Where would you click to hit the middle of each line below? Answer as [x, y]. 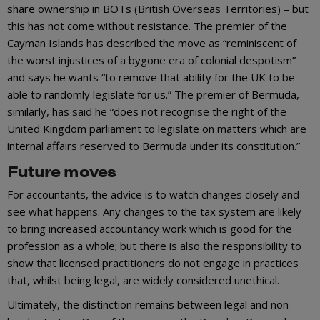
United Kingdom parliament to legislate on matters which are [157, 128]
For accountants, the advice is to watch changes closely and [153, 194]
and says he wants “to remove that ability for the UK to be [151, 77]
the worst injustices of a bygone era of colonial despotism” [151, 60]
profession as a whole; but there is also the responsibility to [154, 245]
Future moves [62, 170]
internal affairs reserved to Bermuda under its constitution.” [154, 145]
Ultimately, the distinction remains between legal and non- [150, 304]
